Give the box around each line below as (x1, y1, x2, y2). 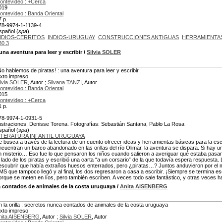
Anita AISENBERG (120, 183, 167, 189)
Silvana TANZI (48, 79, 82, 85)
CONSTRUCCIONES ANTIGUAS (98, 34, 179, 40)
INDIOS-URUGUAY (48, 34, 95, 40)
